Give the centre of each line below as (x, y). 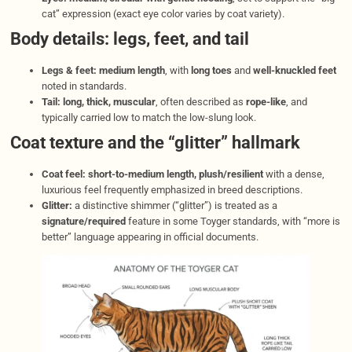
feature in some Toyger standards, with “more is (233, 221)
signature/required (83, 221)
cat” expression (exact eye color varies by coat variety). (163, 13)
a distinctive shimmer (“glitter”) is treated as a (174, 205)
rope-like (266, 101)
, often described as (200, 101)
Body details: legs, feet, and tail (129, 38)
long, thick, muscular (109, 101)
